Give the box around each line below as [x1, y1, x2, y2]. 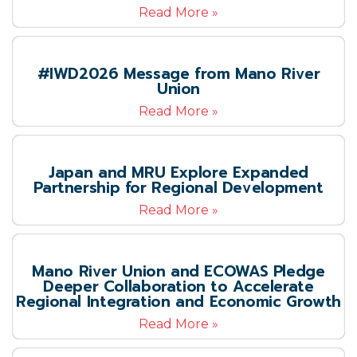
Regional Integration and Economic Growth [16, 290, 341, 313]
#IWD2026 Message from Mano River [37, 62, 320, 85]
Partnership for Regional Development [33, 176, 324, 199]
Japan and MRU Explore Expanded [49, 161, 308, 184]
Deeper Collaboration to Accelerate [43, 275, 314, 298]
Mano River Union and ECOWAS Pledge [32, 260, 325, 283]
